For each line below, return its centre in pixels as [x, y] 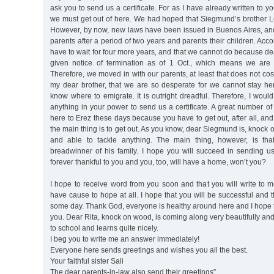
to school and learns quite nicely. [104, 228]
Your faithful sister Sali [87, 261]
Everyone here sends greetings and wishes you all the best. [149, 250]
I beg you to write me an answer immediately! [125, 239]
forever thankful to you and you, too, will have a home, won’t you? [158, 162]
